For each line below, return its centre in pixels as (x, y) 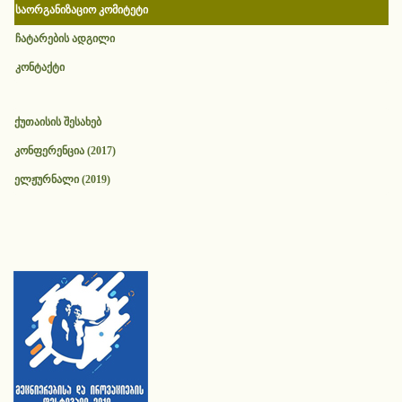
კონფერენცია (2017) (65, 150)
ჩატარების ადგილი (65, 38)
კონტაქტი (40, 67)
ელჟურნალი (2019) (62, 179)
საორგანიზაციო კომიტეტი (82, 9)
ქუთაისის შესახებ (58, 122)
